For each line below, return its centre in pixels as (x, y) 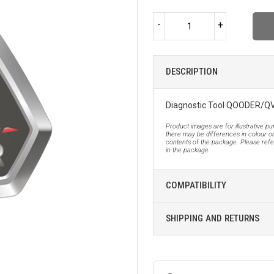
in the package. (188, 150)
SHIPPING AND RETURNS (213, 218)
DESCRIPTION (192, 71)
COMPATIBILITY (196, 185)
